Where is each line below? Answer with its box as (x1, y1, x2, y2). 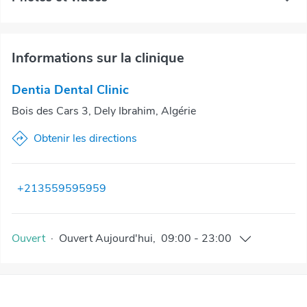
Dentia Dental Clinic (12, 81, 129, 98)
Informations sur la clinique (12, 48, 184, 67)
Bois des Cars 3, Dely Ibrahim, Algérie (12, 103, 196, 119)
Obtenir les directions (34, 130, 137, 146)
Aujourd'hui (95, 230, 153, 246)
